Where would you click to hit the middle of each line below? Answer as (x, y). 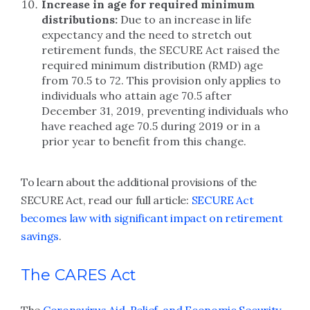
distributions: (81, 19)
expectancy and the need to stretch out (147, 35)
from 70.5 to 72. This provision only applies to (161, 80)
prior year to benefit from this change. (144, 141)
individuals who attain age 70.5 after (137, 95)
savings (40, 236)
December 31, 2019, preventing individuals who (165, 111)
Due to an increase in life (186, 19)
